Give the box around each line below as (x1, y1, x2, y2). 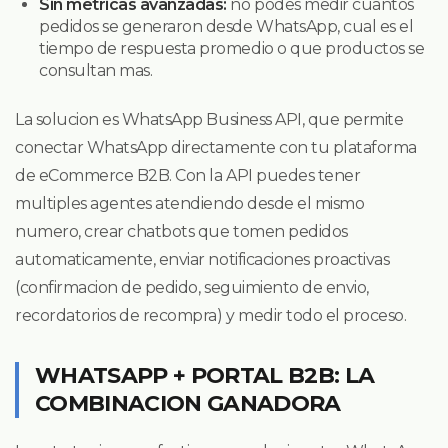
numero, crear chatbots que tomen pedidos (15, 221, 348, 241)
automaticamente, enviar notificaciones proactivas (15, 249, 390, 269)
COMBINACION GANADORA (35, 389, 341, 417)
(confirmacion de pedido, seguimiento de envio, (15, 277, 369, 297)
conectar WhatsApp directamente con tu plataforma (15, 137, 417, 157)
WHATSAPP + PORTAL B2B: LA (35, 361, 375, 389)
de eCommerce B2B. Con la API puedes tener (15, 165, 361, 185)
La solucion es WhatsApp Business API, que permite (15, 109, 404, 129)
